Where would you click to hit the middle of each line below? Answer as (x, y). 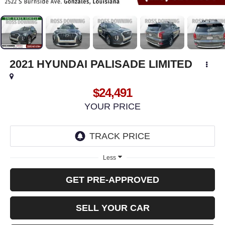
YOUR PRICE (113, 107)
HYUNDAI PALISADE (91, 64)
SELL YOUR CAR (113, 208)
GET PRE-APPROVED (113, 180)
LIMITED (170, 64)
